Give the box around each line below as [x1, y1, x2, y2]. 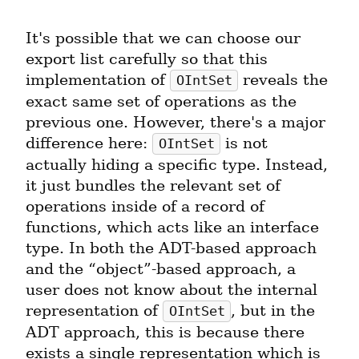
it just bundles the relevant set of [26, 175, 280, 195]
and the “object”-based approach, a [26, 259, 296, 278]
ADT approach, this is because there [26, 322, 305, 341]
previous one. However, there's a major [26, 112, 325, 131]
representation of [26, 301, 163, 320]
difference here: [26, 133, 152, 152]
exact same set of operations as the [26, 91, 296, 111]
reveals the [238, 70, 329, 89]
